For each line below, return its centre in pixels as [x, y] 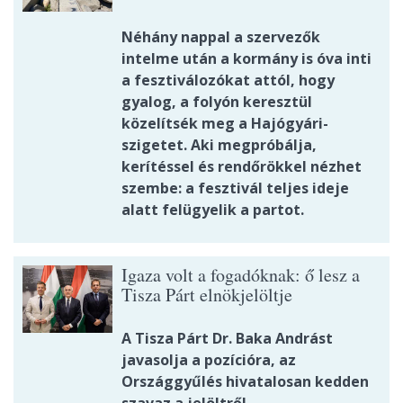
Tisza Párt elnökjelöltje [207, 295]
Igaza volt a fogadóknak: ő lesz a [241, 275]
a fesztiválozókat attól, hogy [228, 80]
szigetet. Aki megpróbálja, [219, 145]
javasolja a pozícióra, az [209, 360]
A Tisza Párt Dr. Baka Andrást [227, 338]
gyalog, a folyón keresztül [217, 102]
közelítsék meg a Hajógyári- [225, 123]
